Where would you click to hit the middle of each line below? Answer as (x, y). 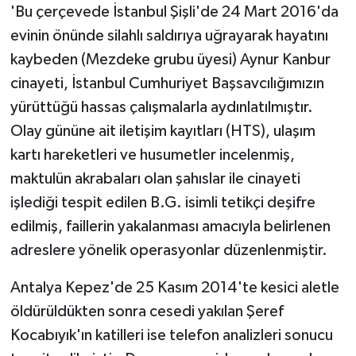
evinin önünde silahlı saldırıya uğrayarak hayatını (169, 35)
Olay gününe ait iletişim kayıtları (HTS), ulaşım (163, 131)
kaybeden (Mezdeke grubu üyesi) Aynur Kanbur (170, 59)
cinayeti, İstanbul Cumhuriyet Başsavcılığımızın (167, 83)
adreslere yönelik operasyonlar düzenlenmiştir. (168, 250)
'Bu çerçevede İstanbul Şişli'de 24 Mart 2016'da (174, 12)
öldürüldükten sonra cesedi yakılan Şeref (147, 311)
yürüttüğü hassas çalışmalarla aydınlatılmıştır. (161, 107)
